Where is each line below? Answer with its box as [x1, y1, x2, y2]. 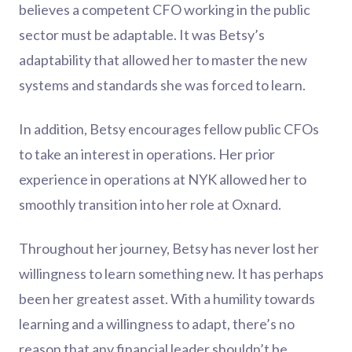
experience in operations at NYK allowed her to [19, 170, 306, 188]
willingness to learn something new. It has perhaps [19, 265, 324, 282]
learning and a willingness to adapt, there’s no [19, 315, 295, 332]
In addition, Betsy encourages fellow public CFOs [19, 120, 319, 137]
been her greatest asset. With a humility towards [19, 290, 315, 307]
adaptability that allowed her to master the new [19, 51, 307, 68]
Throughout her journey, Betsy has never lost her [19, 240, 319, 257]
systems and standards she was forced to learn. [19, 76, 306, 93]
